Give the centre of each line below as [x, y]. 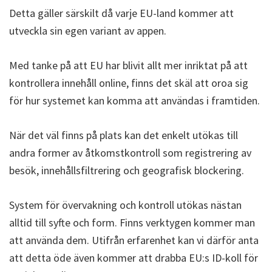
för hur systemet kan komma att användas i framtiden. [134, 100]
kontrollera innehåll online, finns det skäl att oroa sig [129, 83]
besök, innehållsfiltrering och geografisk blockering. [127, 170]
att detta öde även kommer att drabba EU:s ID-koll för [134, 257]
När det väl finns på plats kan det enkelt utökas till [124, 135]
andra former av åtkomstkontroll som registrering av [130, 152]
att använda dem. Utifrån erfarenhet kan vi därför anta [134, 240]
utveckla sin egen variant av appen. [88, 30]
